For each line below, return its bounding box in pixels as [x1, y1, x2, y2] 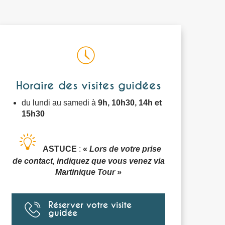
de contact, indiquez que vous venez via [12, 157, 165, 165]
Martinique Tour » [55, 168, 122, 176]
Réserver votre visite [48, 199, 132, 210]
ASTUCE [43, 145, 77, 153]
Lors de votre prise [89, 145, 161, 153]
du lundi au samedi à [22, 98, 98, 107]
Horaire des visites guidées [16, 78, 161, 93]
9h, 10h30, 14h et [98, 98, 162, 107]
